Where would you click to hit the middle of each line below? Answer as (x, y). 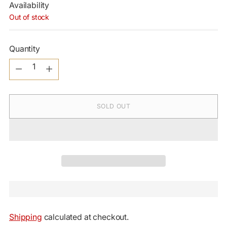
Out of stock (29, 17)
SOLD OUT (113, 106)
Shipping (26, 217)
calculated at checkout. (85, 217)
